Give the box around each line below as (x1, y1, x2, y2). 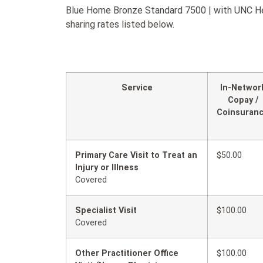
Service (121, 82, 153, 93)
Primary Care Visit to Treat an (75, 150, 197, 160)
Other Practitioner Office (75, 248, 178, 258)
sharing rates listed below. (66, 18, 174, 30)
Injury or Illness (75, 162, 139, 173)
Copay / (227, 95, 258, 105)
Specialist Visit (75, 205, 137, 215)
